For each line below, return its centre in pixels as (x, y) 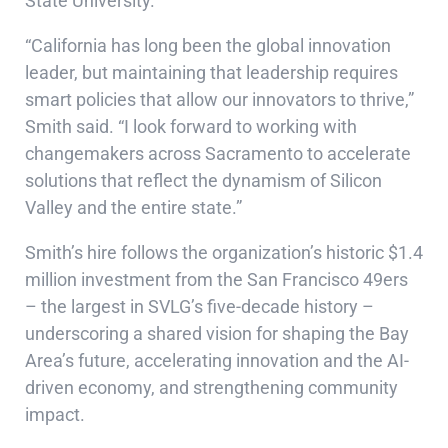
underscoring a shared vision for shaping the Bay (217, 333)
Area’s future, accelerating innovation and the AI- (217, 360)
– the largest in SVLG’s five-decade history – (199, 306)
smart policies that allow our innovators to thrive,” (219, 99)
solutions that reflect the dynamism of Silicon (203, 180)
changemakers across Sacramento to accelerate (218, 153)
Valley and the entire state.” (133, 207)
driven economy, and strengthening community (211, 387)
